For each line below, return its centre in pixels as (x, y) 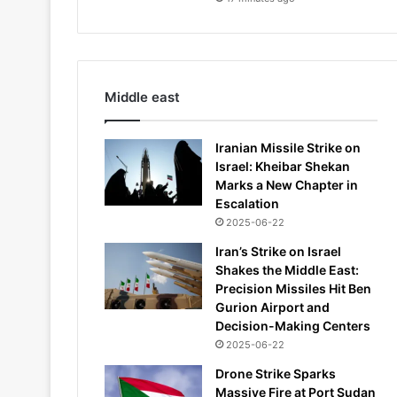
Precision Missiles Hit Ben (293, 288)
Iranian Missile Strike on (288, 147)
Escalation (247, 203)
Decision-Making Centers (293, 325)
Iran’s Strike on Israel (278, 251)
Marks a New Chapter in (287, 184)
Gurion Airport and (272, 307)
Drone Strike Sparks (276, 373)
